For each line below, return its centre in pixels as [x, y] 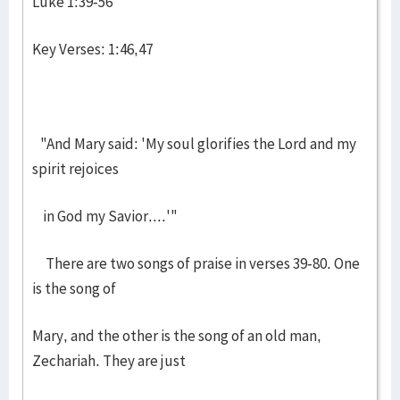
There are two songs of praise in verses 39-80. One [196, 263]
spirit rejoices [75, 169]
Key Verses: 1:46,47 [92, 49]
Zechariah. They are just [109, 361]
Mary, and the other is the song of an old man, [177, 336]
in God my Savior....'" [105, 216]
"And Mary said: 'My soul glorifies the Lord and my [194, 144]
